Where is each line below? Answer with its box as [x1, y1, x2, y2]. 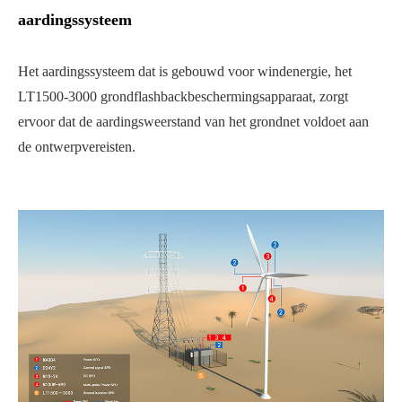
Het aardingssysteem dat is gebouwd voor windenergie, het [18, 64, 352, 80]
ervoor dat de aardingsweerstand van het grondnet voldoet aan [18, 114, 369, 130]
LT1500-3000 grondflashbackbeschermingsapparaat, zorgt [18, 89, 348, 105]
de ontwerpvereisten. [18, 139, 135, 155]
